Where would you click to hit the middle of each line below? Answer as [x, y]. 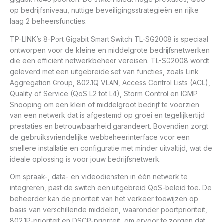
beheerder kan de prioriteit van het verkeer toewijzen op [104, 199]
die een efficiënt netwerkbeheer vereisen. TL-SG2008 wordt [110, 61]
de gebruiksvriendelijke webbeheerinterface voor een [100, 137]
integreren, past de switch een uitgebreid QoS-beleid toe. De [111, 188]
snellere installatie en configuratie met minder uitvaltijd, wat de [111, 148]
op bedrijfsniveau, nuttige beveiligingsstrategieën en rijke [104, 10]
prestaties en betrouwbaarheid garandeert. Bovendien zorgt [109, 126]
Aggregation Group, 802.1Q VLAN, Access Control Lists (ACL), [110, 83]
